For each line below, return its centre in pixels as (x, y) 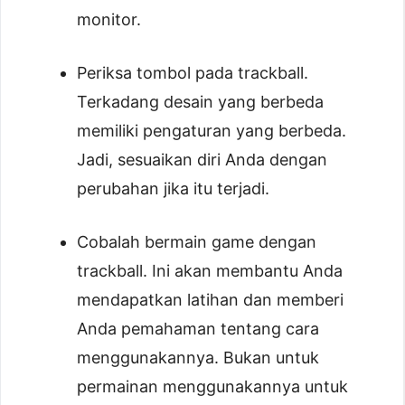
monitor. (109, 20)
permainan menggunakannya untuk (212, 387)
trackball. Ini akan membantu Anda (210, 271)
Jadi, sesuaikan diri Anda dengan (202, 160)
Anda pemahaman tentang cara (198, 329)
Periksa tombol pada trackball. (193, 73)
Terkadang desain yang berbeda (200, 102)
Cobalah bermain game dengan (197, 242)
